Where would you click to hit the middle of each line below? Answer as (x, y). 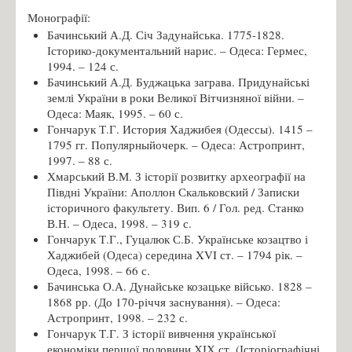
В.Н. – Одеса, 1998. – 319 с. (119, 223)
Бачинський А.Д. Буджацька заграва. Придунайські (178, 81)
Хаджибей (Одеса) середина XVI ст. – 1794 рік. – (175, 254)
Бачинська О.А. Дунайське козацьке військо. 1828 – (180, 286)
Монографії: (59, 17)
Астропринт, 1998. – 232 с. (117, 317)
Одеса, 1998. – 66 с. (99, 270)
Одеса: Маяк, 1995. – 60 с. (115, 113)
